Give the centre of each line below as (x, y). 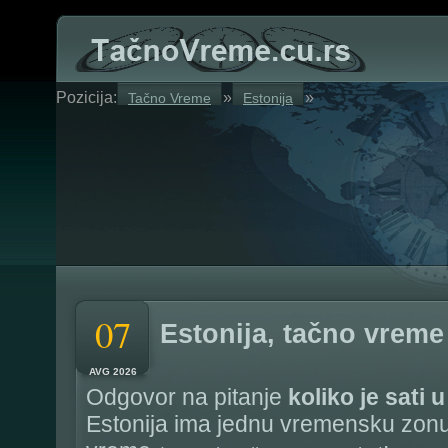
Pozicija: (86, 97)
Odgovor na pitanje (187, 397)
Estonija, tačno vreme (302, 334)
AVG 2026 (113, 371)
